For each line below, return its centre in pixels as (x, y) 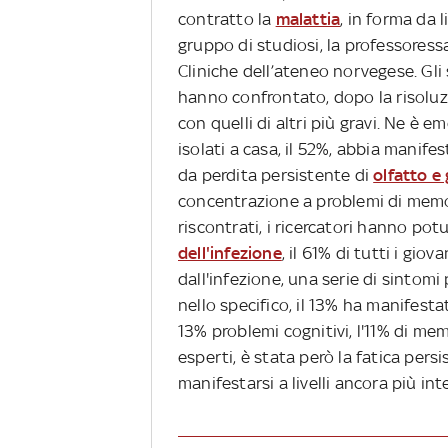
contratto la (227, 19)
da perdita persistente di (276, 175)
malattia (308, 19)
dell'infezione (230, 253)
